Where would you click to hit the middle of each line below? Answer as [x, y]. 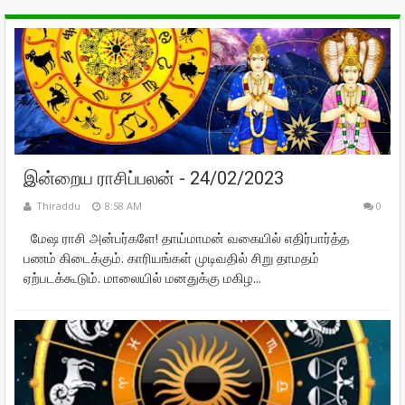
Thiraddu [58, 206]
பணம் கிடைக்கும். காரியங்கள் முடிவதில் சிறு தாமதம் [171, 258]
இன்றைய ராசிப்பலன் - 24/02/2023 [154, 178]
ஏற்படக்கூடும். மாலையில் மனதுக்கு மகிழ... [142, 278]
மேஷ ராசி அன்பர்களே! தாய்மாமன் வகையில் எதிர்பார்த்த [186, 238]
